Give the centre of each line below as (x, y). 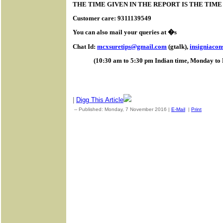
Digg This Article (100, 100)
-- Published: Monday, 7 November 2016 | (122, 109)
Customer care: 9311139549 (112, 18)
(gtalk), (178, 46)
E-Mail (178, 109)
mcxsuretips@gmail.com (132, 46)
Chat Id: (85, 46)
